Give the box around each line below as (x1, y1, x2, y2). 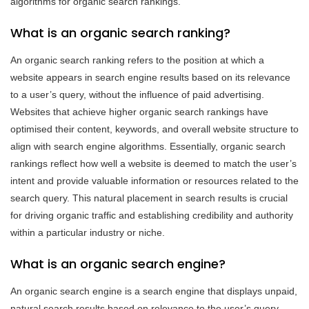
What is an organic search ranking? (10, 23, 230, 41)
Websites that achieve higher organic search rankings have (10, 106, 268, 117)
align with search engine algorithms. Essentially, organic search (10, 140, 286, 152)
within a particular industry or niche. (10, 226, 165, 238)
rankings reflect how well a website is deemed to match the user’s (10, 157, 297, 169)
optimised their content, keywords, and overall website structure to (10, 123, 299, 134)
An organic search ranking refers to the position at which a (10, 54, 264, 66)
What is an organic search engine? (10, 255, 226, 272)
